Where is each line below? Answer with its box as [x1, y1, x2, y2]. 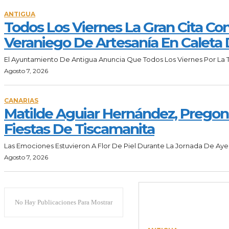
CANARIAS [4, 97, 38, 105]
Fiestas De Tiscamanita [4, 120, 154, 138]
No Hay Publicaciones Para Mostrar [15, 198, 112, 206]
